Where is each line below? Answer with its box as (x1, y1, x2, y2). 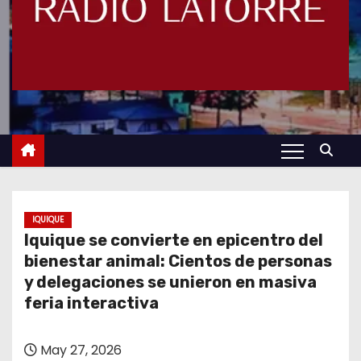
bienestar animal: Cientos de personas (24, 251, 332, 271)
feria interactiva (24, 293, 159, 313)
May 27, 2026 (37, 341, 122, 359)
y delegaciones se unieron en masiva (24, 272, 317, 292)
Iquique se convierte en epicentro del (24, 230, 323, 250)
